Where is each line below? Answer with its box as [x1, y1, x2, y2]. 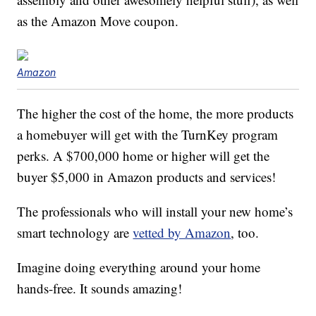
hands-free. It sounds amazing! [17, 279, 183, 297]
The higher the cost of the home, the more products [17, 104, 294, 122]
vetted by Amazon [133, 223, 231, 241]
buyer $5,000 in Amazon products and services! [17, 167, 276, 186]
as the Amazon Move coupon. [17, 11, 179, 30]
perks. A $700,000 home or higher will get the [17, 146, 270, 164]
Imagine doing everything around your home [17, 257, 261, 276]
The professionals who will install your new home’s [17, 202, 293, 220]
